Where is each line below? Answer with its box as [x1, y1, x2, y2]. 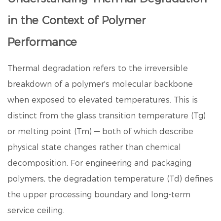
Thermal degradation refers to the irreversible [7, 64, 188, 73]
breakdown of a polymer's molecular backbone [7, 79, 193, 89]
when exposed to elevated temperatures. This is [7, 95, 198, 105]
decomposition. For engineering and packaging [7, 158, 191, 168]
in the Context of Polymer [7, 14, 146, 27]
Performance [7, 36, 77, 49]
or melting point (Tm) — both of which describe [7, 127, 193, 136]
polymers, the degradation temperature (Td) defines [7, 174, 213, 184]
